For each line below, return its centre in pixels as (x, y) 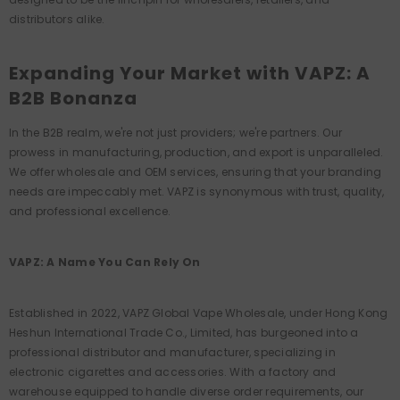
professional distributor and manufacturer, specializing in (172, 352)
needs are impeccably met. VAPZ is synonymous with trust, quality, (197, 192)
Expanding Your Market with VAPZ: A (190, 73)
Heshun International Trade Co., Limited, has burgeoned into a (184, 333)
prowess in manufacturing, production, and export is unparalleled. (196, 152)
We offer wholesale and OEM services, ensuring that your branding (196, 172)
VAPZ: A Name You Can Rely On (105, 262)
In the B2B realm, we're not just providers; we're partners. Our (176, 133)
